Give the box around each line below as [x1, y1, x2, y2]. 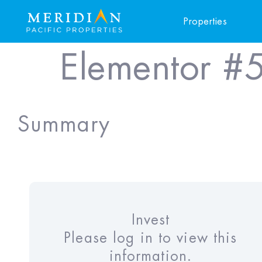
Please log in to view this [64, 231, 237, 246]
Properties [184, 16, 227, 26]
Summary [18, 114, 110, 136]
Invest [131, 213, 170, 227]
